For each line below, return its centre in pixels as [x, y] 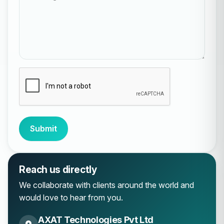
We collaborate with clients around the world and [106, 185]
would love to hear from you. [71, 198]
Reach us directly [58, 170]
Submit [43, 129]
